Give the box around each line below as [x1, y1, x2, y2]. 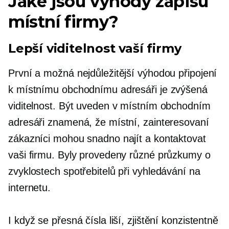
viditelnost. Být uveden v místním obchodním [8, 100, 211, 111]
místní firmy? [8, 12, 119, 32]
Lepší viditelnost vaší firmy [8, 41, 181, 56]
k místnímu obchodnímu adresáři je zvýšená [8, 84, 208, 95]
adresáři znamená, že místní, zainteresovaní [8, 117, 209, 128]
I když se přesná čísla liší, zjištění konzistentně [8, 215, 218, 226]
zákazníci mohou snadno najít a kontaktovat [8, 133, 206, 144]
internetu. [8, 182, 51, 193]
